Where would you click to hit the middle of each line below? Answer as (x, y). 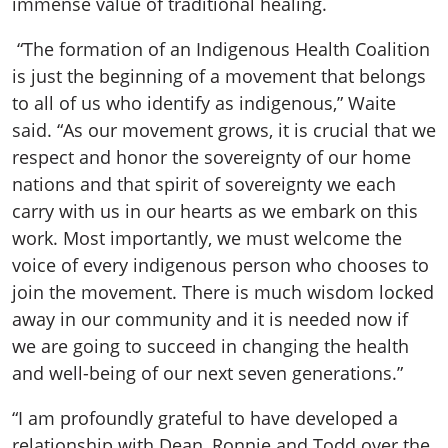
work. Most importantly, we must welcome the (207, 238)
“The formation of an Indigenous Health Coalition (221, 49)
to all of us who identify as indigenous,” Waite (204, 103)
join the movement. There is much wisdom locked (223, 292)
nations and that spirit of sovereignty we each (204, 184)
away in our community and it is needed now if (210, 319)
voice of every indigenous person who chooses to (220, 265)
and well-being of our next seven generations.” (210, 373)
